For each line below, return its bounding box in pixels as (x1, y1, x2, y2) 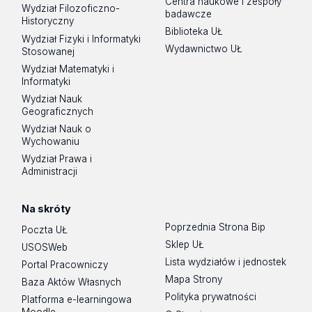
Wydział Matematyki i (22, 63, 115, 75)
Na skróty (22, 203, 72, 215)
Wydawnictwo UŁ (165, 42, 243, 54)
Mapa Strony (165, 274, 223, 286)
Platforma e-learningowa (22, 294, 132, 306)
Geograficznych (22, 105, 94, 117)
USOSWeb (22, 241, 68, 253)
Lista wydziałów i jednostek (165, 256, 287, 268)
